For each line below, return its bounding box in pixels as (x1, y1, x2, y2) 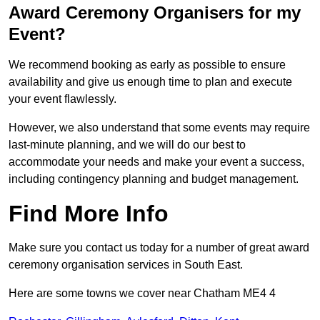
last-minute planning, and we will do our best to (9, 139, 246, 151)
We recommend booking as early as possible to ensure (9, 59, 286, 71)
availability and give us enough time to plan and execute (9, 76, 292, 89)
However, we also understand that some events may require (9, 121, 310, 134)
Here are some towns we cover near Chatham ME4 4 (9, 287, 276, 300)
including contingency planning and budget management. (9, 173, 299, 186)
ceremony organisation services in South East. (9, 259, 243, 271)
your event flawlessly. (9, 93, 116, 106)
